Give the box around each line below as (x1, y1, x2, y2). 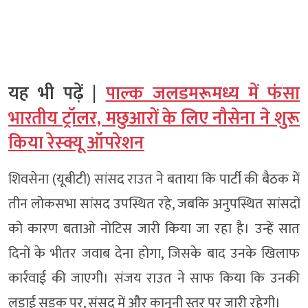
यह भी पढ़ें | (8, 79, 106, 109)
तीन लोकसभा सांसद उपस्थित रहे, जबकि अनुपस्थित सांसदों (8, 192, 300, 216)
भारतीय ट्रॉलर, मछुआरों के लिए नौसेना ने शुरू (8, 104, 300, 133)
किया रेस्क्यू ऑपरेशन (8, 129, 144, 158)
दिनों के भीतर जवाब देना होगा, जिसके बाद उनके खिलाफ (8, 242, 300, 265)
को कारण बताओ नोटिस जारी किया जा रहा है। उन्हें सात (8, 217, 300, 241)
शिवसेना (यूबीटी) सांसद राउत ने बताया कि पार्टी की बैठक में (8, 168, 300, 191)
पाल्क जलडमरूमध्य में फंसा (105, 79, 300, 109)
